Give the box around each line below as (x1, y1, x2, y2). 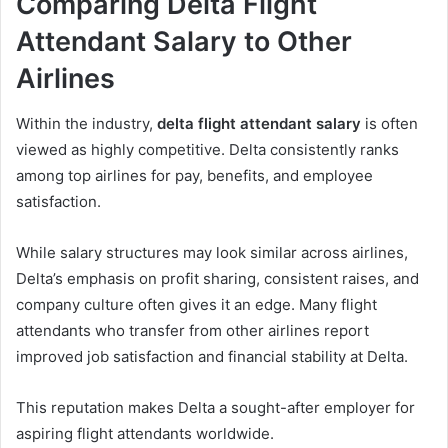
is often (361, 113, 418, 133)
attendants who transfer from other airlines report (16, 320, 369, 340)
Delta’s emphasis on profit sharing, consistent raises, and (16, 268, 419, 288)
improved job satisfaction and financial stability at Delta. (16, 346, 408, 366)
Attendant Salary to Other (16, 25, 352, 59)
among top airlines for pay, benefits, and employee (16, 165, 373, 185)
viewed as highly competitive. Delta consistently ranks (16, 139, 399, 159)
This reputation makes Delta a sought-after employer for (16, 397, 415, 417)
